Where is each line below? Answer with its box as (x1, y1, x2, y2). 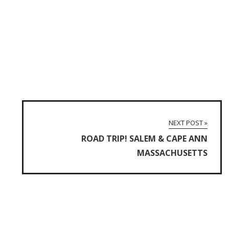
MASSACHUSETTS (137, 147, 208, 158)
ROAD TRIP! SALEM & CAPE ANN (81, 133, 208, 144)
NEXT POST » (169, 118, 208, 127)
